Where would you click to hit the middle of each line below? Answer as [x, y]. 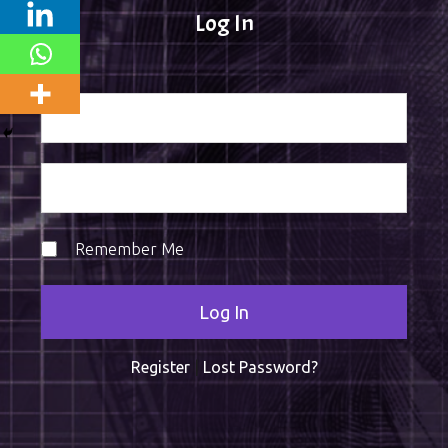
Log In [224, 23]
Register [160, 367]
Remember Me [127, 249]
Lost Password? [260, 367]
